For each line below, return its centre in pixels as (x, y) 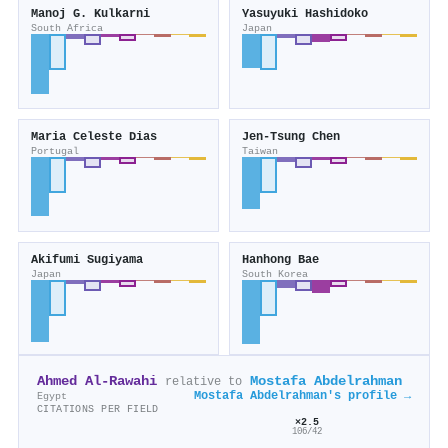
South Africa (67, 28)
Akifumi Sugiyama (87, 260)
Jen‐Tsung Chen (291, 137)
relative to (203, 382)
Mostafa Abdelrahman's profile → (302, 396)
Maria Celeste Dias (94, 137)
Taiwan (260, 151)
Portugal (55, 151)
